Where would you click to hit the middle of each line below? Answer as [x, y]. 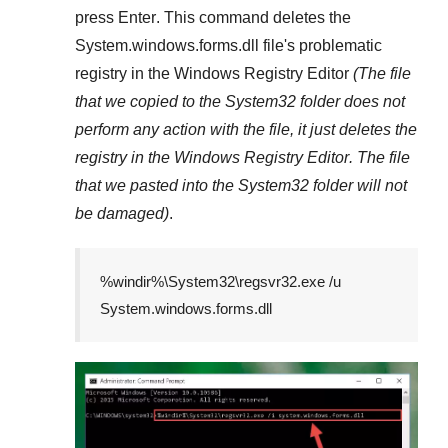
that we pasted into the [156, 185]
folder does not [350, 101]
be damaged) [122, 213]
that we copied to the [150, 101]
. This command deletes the [253, 17]
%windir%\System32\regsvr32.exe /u [220, 281]
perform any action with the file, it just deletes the [246, 129]
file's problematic [320, 45]
